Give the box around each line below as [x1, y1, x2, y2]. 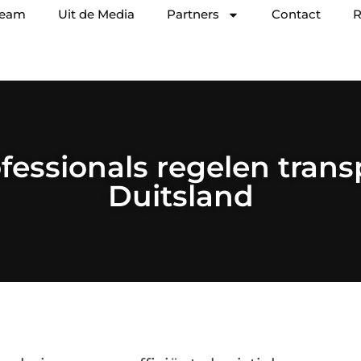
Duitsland [107, 178, 254, 214]
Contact [272, 6, 321, 22]
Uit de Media [58, 6, 135, 22]
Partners [167, 6, 219, 22]
